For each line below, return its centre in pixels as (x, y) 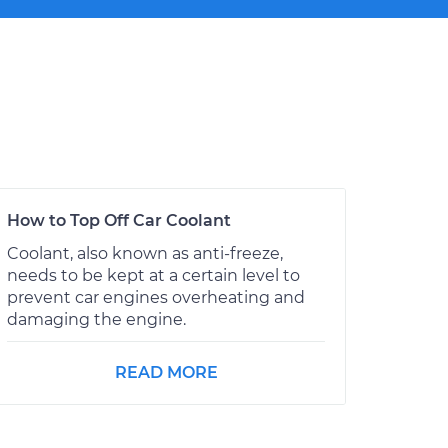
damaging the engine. (96, 319)
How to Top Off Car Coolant (119, 220)
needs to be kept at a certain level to (153, 275)
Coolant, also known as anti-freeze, (145, 253)
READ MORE (166, 372)
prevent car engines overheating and (156, 297)
